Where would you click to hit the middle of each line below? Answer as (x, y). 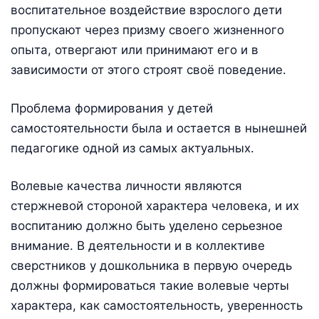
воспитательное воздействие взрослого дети (146, 10)
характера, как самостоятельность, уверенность (157, 306)
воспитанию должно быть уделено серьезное (147, 226)
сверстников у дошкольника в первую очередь (151, 266)
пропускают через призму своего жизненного (147, 30)
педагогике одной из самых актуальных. (132, 148)
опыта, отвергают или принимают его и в (135, 49)
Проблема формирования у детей (112, 108)
